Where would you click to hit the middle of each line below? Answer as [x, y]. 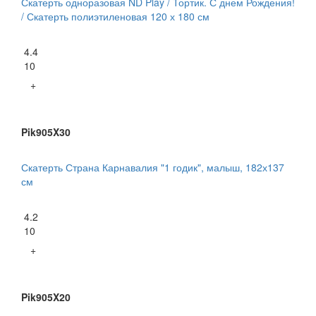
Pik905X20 [46, 297]
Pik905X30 [46, 132]
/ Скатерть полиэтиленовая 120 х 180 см [115, 16]
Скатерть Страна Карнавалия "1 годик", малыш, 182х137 [153, 167]
